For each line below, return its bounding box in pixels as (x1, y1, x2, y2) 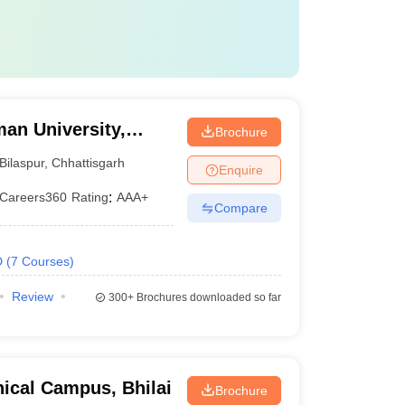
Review (11, 289, 53, 304)
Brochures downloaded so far (133, 291, 281, 304)
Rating (71, 190, 109, 204)
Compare (213, 200, 268, 215)
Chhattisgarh (52, 155, 126, 170)
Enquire (218, 162, 263, 177)
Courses (21, 254, 70, 268)
